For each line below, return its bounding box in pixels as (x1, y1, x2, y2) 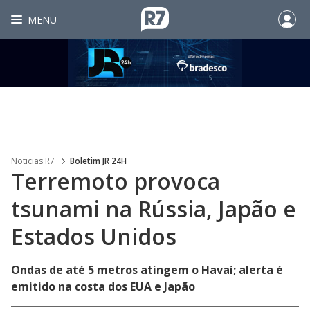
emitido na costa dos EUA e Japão (11, 279, 195, 294)
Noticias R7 (11, 155, 55, 167)
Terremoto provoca (11, 166, 220, 196)
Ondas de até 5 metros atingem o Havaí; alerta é (11, 262, 283, 277)
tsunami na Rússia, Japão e (11, 194, 296, 224)
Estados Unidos (11, 221, 176, 251)
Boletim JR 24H (70, 155, 127, 167)
